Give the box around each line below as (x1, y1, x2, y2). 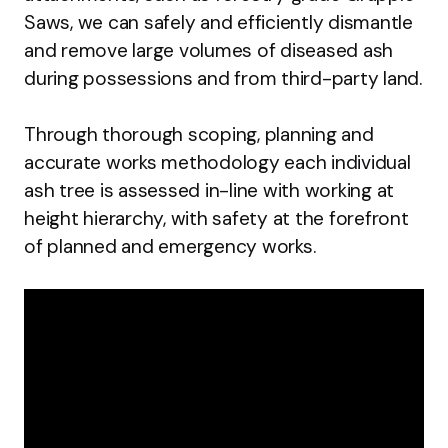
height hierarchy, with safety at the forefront (24, 205, 409, 231)
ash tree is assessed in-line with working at (24, 177, 394, 203)
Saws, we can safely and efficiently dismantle (24, 9, 413, 35)
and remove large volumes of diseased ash (24, 37, 393, 63)
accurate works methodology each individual (24, 149, 411, 175)
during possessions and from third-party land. (24, 65, 422, 91)
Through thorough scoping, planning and (24, 121, 374, 147)
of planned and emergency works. (24, 233, 316, 259)
